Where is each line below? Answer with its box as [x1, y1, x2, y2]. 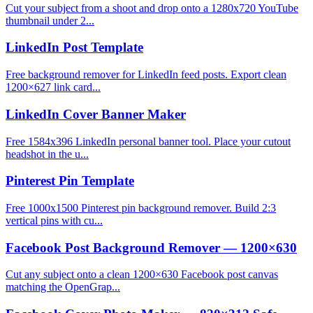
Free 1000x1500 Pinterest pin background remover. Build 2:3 [6, 202, 276, 214]
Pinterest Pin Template [6, 173, 134, 189]
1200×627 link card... [6, 81, 101, 94]
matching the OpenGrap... [6, 281, 120, 293]
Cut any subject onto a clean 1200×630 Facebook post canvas [6, 268, 278, 281]
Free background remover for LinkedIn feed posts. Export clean [6, 68, 286, 81]
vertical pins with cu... [6, 214, 103, 227]
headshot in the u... [6, 147, 89, 160]
